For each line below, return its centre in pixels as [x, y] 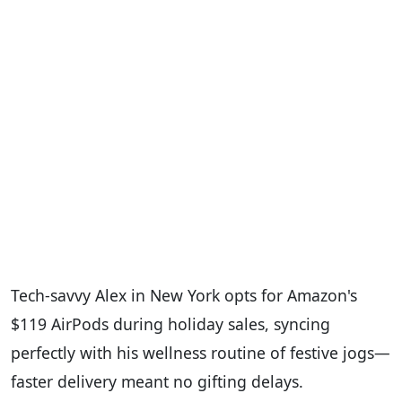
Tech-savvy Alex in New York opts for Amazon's [184, 296]
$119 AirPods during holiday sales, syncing [170, 324]
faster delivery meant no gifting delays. [157, 382]
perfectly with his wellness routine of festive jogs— [201, 353]
